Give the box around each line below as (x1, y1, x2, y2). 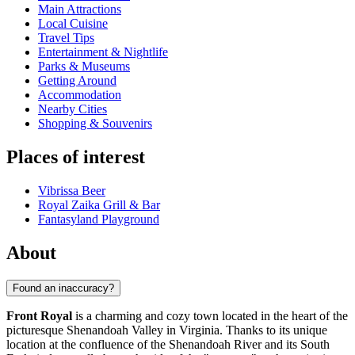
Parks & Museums (38, 59, 130, 74)
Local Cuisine (38, 17, 108, 31)
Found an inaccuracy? (13, 281, 114, 294)
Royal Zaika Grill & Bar (38, 198, 160, 212)
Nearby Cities (38, 102, 107, 116)
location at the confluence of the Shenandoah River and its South (6, 337, 330, 351)
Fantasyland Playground (38, 212, 159, 227)
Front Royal (6, 308, 72, 323)
